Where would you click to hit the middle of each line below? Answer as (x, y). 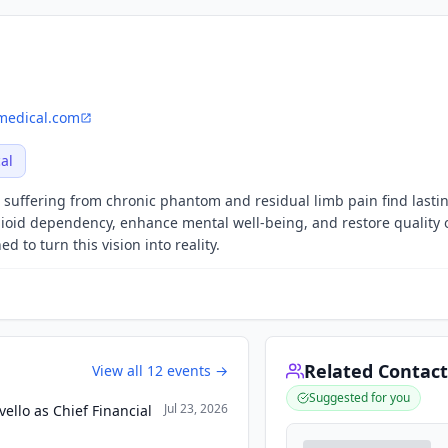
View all (120, 370)
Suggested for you (360, 397)
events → (196, 370)
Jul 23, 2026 (196, 408)
